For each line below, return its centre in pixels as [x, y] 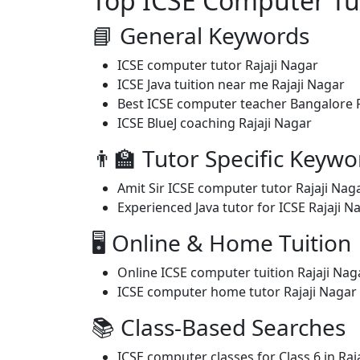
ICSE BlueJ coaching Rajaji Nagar [215, 123]
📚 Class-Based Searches [219, 327]
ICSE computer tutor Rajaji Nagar [218, 65]
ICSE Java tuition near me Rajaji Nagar [231, 84]
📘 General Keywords [200, 35]
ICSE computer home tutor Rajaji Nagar [237, 292]
